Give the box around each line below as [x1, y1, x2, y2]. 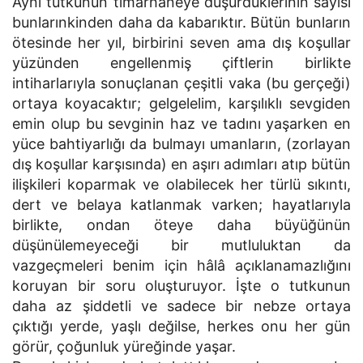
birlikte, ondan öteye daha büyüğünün [12, 216, 351, 233]
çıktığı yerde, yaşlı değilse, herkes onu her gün [12, 318, 351, 335]
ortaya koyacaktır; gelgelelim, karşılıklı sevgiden [12, 95, 351, 112]
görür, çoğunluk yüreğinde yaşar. [12, 338, 236, 355]
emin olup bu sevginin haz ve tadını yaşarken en [12, 115, 351, 132]
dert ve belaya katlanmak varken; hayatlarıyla [12, 196, 351, 213]
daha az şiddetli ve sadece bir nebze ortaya [12, 297, 351, 314]
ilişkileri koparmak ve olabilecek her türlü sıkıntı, [12, 176, 351, 193]
